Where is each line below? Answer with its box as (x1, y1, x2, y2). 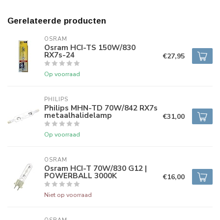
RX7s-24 (44, 50, 75, 60)
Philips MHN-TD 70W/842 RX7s (44, 103, 158, 113)
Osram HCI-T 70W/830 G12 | (44, 163, 147, 173)
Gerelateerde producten (7, 16, 106, 26)
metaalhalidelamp (44, 110, 112, 120)
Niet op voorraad (44, 191, 92, 199)
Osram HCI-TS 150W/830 (44, 42, 136, 53)
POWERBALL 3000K (44, 170, 117, 181)
